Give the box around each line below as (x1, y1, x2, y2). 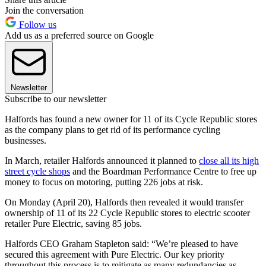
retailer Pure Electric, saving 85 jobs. (5, 218, 142, 229)
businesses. (5, 135, 46, 146)
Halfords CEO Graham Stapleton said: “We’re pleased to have (5, 239, 238, 249)
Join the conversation (5, 5, 84, 16)
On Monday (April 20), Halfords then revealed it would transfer (5, 197, 243, 208)
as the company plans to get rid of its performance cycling (5, 125, 220, 135)
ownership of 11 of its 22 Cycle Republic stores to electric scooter (5, 208, 250, 218)
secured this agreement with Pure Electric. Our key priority (5, 249, 224, 260)
